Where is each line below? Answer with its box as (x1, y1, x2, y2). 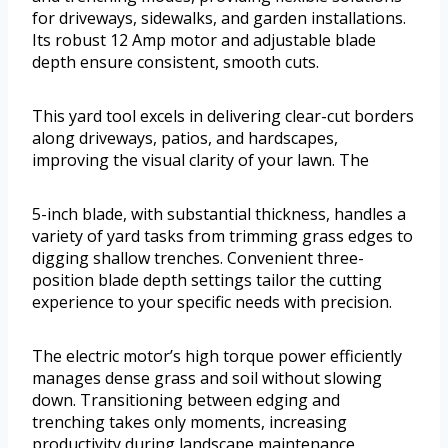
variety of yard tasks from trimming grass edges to (32, 225, 413, 248)
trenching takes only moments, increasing (32, 411, 347, 434)
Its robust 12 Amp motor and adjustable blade (32, 29, 376, 52)
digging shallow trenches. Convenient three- (32, 247, 364, 270)
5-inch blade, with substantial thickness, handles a (32, 203, 406, 226)
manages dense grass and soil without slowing (32, 367, 382, 390)
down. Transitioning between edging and (32, 389, 340, 412)
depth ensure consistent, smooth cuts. (32, 51, 319, 74)
